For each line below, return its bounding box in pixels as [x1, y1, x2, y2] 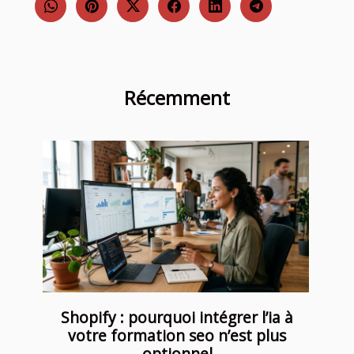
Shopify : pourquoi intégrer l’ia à [61, 307, 293, 329]
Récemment [124, 84, 230, 111]
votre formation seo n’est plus [68, 325, 286, 347]
